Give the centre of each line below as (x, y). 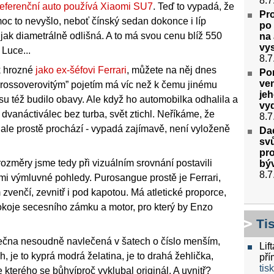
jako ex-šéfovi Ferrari (81, 70)
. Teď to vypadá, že (194, 7)
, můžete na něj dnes (172, 70)
